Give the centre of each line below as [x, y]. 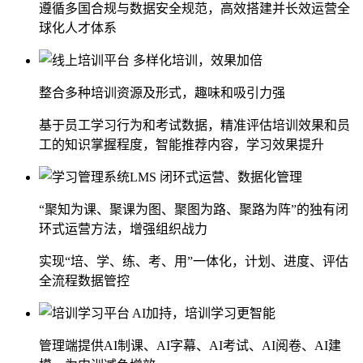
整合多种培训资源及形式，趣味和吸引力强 [162, 92]
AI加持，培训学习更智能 [204, 313]
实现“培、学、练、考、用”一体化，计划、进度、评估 [194, 261]
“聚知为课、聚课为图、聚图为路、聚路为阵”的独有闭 [194, 209]
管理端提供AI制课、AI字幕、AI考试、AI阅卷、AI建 [190, 345]
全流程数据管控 [84, 280]
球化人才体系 [78, 28]
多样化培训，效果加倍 [198, 60]
